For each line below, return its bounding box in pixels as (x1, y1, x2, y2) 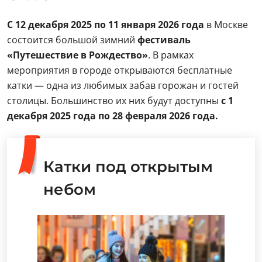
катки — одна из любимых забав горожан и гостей (7, 79, 239, 92)
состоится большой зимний (7, 33, 137, 46)
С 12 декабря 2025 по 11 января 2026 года (7, 18, 204, 31)
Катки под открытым (43, 157, 213, 176)
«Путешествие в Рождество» (7, 49, 148, 61)
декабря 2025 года (7, 109, 96, 122)
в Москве (204, 18, 248, 31)
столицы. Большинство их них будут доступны (7, 94, 221, 107)
